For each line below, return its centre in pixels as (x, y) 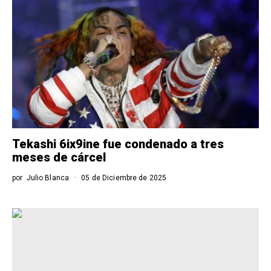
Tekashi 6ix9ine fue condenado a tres (118, 144)
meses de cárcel (59, 157)
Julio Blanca (48, 178)
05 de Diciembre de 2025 (123, 178)
